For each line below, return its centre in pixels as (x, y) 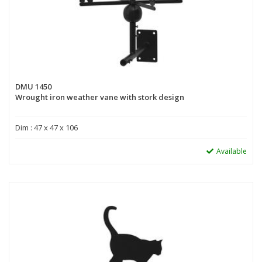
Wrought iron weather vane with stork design (100, 97)
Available (232, 151)
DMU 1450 (33, 86)
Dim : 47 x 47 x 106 (46, 127)
